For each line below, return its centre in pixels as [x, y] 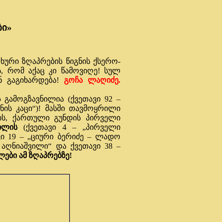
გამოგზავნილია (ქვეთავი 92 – [62, 99]
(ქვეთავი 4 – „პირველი [72, 127]
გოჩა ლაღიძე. [92, 80]
